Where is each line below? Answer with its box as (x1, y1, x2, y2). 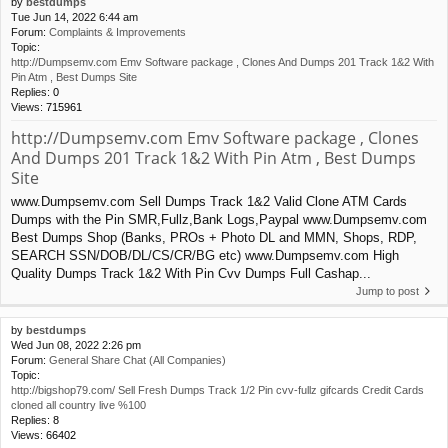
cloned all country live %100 (11, 398, 146, 411)
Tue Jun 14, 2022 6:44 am (11, 10, 138, 23)
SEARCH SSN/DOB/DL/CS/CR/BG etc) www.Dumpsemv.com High (11, 247, 399, 263)
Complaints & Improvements (49, 25, 186, 38)
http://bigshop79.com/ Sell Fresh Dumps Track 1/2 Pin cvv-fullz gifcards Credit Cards (11, 383, 424, 396)
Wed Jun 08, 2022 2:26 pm (11, 338, 141, 351)
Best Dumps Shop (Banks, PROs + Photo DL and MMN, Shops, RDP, (11, 229, 417, 245)
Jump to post (356, 284, 419, 297)
